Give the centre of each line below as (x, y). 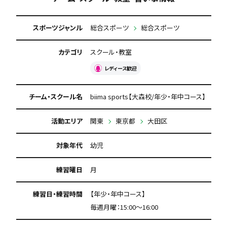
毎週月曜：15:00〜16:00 (124, 207)
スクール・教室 (111, 52)
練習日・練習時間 (58, 194)
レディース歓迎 (120, 68)
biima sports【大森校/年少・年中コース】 (148, 97)
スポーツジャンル (58, 28)
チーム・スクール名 (55, 97)
